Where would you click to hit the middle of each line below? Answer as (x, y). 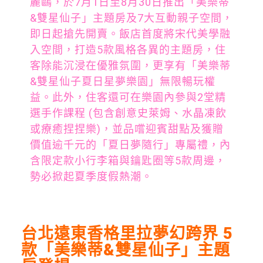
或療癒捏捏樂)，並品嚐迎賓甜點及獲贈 (127, 129)
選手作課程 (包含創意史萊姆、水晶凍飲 (128, 113)
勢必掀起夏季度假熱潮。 (91, 176)
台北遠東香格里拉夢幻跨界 (119, 234)
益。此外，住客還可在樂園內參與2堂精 (128, 97)
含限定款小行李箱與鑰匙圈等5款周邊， (128, 161)
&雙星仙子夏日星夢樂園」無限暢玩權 (122, 81)
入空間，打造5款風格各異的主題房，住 (128, 50)
